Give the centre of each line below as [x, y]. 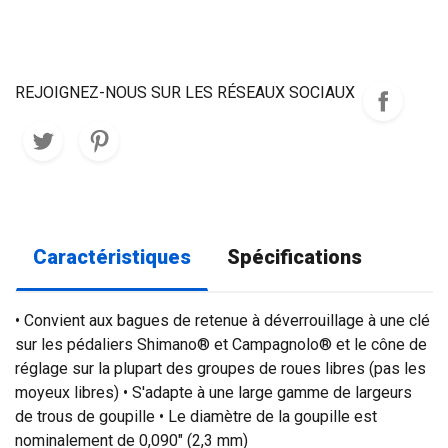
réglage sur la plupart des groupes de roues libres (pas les [220, 368]
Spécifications [294, 257]
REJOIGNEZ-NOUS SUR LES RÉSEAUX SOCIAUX [185, 92]
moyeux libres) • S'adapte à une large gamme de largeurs [213, 392]
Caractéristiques [112, 257]
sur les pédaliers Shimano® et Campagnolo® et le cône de [221, 344]
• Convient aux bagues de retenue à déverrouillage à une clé [222, 320]
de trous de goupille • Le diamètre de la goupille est [196, 416]
